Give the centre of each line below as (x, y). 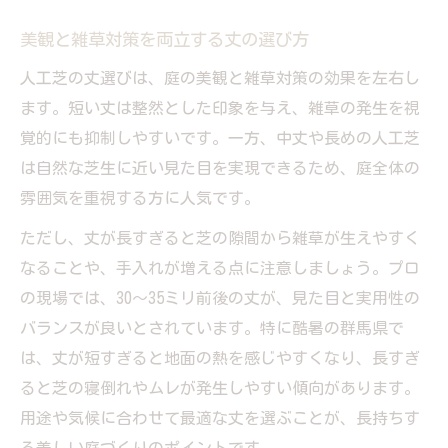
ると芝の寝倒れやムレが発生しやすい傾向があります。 (220, 387)
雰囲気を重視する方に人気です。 (140, 197)
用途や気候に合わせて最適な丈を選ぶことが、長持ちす (220, 417)
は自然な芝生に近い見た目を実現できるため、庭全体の (220, 167)
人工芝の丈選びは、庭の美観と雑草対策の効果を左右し (220, 77)
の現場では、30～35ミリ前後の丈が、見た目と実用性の (220, 297)
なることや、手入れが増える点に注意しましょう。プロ (220, 267)
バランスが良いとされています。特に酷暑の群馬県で (212, 327)
